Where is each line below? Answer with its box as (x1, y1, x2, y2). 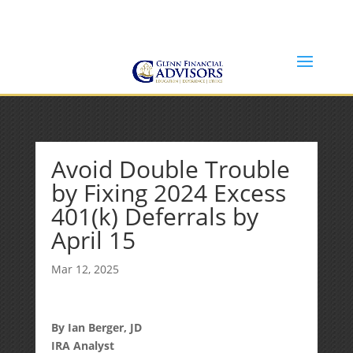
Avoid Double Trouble (50, 153, 290, 185)
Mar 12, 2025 (50, 262, 119, 277)
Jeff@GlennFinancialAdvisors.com (140, 29, 318, 44)
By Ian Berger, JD (50, 320, 142, 335)
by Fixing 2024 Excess (50, 176, 286, 209)
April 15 (50, 224, 136, 256)
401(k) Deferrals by (50, 200, 258, 232)
